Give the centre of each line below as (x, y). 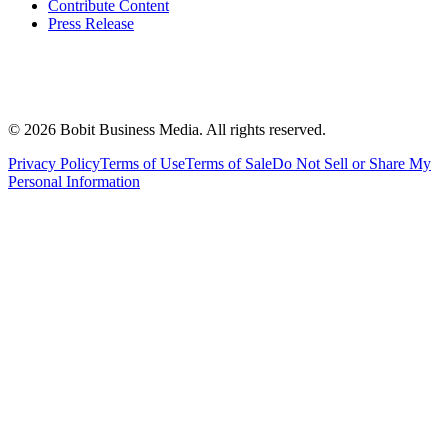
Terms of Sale (228, 163)
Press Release (91, 23)
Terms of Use (142, 163)
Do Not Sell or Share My (351, 163)
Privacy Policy (54, 163)
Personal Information (74, 181)
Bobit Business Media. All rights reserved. (193, 129)
